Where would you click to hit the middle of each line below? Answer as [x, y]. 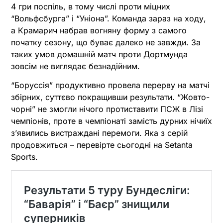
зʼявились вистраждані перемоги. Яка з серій [99, 133]
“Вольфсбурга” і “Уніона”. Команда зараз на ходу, [109, 18]
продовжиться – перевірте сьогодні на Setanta [102, 145]
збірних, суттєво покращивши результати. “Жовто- [110, 97]
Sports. [24, 157]
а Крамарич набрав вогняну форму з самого [99, 30]
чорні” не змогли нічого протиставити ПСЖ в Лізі [107, 109]
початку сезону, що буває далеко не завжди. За [106, 42]
